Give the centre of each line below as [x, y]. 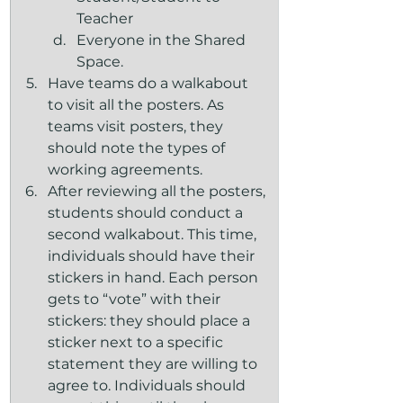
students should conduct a [147, 213]
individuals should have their [153, 256]
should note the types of [138, 148]
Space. [100, 62]
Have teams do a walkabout [150, 83]
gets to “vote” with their [136, 299]
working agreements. [125, 170]
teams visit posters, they [137, 126]
